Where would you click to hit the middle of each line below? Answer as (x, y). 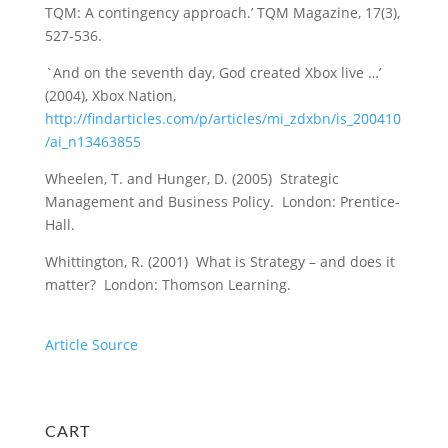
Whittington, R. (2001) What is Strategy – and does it (219, 261)
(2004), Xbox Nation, (112, 95)
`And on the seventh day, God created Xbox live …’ (212, 72)
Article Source (91, 344)
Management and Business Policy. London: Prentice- (222, 201)
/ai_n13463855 (92, 141)
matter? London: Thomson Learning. (167, 284)
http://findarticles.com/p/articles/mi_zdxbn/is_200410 (222, 118)
